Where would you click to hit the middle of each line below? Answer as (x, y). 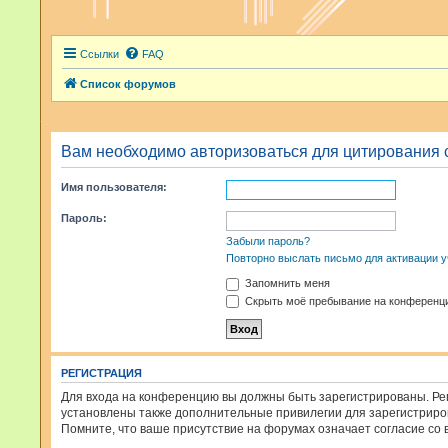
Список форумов (128, 84)
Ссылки (99, 54)
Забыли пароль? (268, 241)
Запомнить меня (286, 283)
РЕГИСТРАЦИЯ (101, 373)
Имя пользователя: (114, 187)
